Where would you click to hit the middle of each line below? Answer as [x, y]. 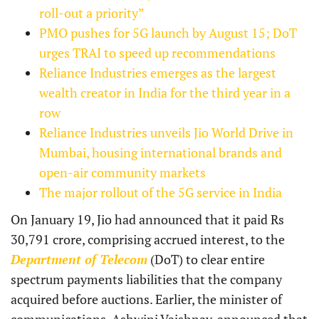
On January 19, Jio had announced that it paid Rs [147, 220]
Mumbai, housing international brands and [161, 153]
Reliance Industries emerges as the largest [158, 73]
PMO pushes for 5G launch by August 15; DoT [168, 33]
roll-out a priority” [92, 13]
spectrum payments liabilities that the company [146, 279]
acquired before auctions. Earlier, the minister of [146, 299]
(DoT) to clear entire [206, 260]
